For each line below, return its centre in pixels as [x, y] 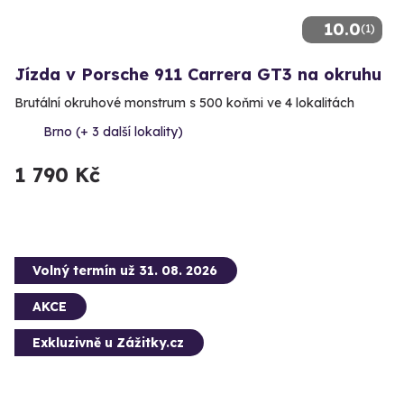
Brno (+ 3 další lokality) [113, 132]
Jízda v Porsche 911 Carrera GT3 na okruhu [198, 75]
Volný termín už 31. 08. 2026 [125, 271]
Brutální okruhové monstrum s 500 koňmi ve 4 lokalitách [184, 103]
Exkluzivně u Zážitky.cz [108, 343]
